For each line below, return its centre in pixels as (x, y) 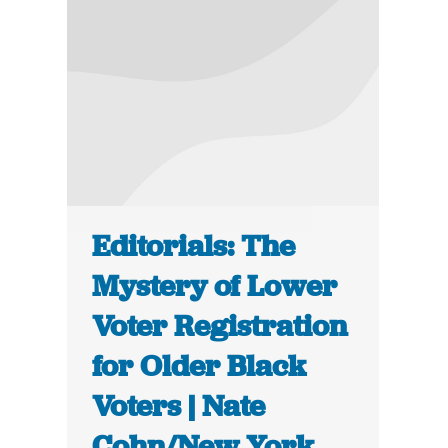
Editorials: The (194, 246)
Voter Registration (220, 326)
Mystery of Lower (215, 286)
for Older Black (199, 366)
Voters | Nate (179, 406)
